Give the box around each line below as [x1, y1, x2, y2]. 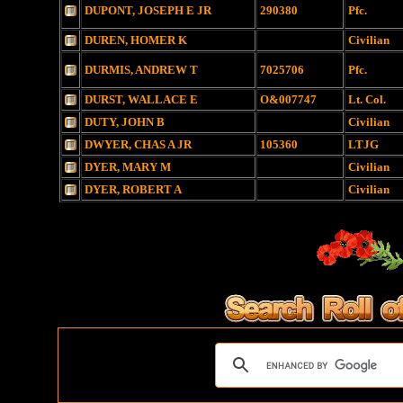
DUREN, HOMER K [85, 33, 187, 47]
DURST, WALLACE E [85, 93, 198, 106]
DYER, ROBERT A [85, 183, 182, 196]
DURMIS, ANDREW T [85, 63, 198, 76]
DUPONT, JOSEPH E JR [85, 4, 211, 17]
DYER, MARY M [85, 160, 171, 174]
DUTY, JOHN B [85, 115, 165, 129]
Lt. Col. [348, 93, 386, 106]
